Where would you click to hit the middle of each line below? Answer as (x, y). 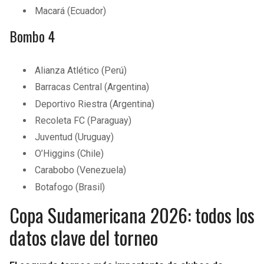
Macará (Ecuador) (71, 11)
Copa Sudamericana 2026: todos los (132, 214)
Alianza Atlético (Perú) (81, 71)
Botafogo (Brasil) (70, 187)
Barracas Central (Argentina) (92, 87)
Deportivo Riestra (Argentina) (95, 104)
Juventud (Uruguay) (75, 137)
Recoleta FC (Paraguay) (83, 120)
